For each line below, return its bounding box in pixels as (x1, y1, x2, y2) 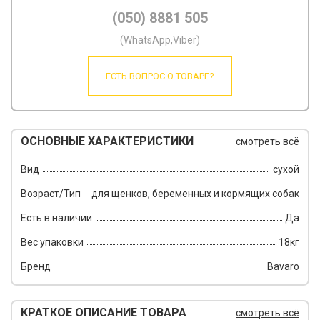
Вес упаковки (21, 236, 84, 248)
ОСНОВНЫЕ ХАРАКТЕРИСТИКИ (21, 134, 194, 148)
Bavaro (267, 261, 299, 272)
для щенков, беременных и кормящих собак (91, 188, 299, 199)
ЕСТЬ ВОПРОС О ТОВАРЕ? (106, 71, 214, 81)
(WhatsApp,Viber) (120, 34, 200, 46)
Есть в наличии (21, 212, 92, 224)
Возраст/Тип (21, 188, 81, 199)
